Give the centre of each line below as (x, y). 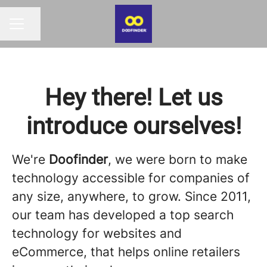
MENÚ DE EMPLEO (49, 29)
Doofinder (78, 159)
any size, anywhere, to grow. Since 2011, (131, 196)
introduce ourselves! (133, 126)
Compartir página (63, 30)
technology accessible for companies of (131, 178)
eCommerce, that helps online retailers (126, 252)
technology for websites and (97, 233)
